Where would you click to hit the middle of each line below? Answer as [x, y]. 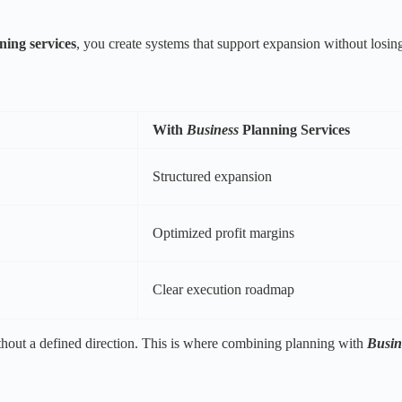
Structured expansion [212, 177]
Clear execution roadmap [223, 290]
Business [213, 130]
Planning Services [296, 130]
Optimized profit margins [223, 233]
